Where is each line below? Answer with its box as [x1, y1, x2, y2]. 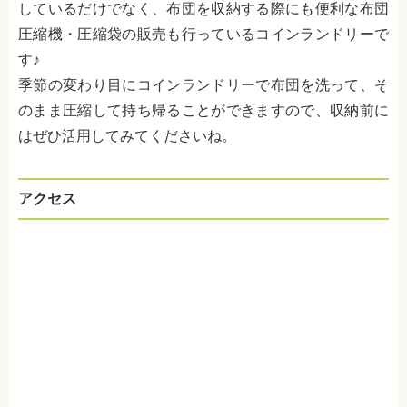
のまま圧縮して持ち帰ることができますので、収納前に [18, 102, 389, 119]
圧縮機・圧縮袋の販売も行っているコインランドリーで [18, 25, 389, 43]
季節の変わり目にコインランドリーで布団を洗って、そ [18, 76, 389, 94]
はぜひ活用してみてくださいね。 [18, 127, 236, 144]
